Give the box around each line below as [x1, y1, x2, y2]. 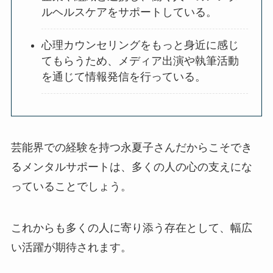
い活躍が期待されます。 [10, 241, 132, 254]
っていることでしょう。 [10, 180, 132, 193]
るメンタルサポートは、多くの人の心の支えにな [10, 161, 252, 174]
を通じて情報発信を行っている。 [41, 71, 207, 83]
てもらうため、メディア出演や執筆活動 [41, 55, 239, 68]
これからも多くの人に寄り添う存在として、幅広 [10, 222, 252, 235]
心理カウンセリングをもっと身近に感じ [41, 39, 239, 52]
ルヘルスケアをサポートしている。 [41, 6, 218, 19]
